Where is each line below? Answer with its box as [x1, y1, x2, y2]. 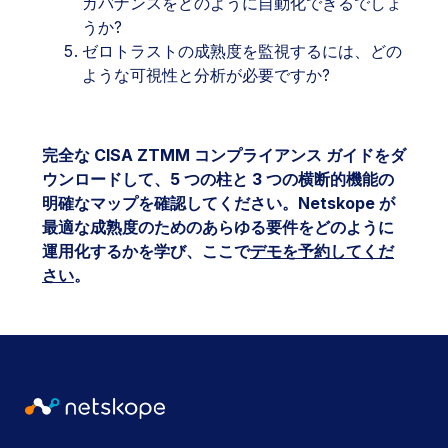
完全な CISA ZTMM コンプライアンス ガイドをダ [42, 145, 406, 165]
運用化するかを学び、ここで [42, 241, 250, 261]
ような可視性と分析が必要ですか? [82, 65, 330, 85]
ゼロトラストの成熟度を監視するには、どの [82, 41, 402, 61]
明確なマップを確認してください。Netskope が [42, 193, 395, 213]
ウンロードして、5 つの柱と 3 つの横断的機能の [42, 169, 394, 189]
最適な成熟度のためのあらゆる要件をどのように [42, 217, 394, 237]
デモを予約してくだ [250, 241, 394, 261]
